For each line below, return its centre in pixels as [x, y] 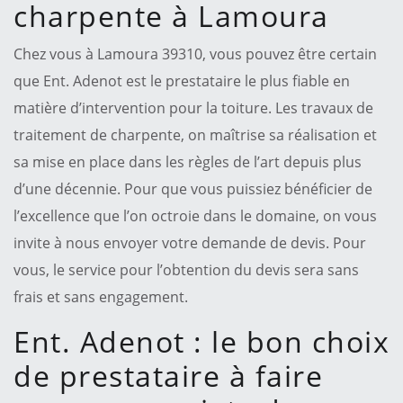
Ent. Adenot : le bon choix [201, 341]
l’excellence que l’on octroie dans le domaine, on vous [195, 215]
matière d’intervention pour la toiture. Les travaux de [193, 107]
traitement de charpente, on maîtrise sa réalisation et [195, 134]
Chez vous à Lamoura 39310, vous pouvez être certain [195, 54]
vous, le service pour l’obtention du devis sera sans [186, 269]
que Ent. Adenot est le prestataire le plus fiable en [182, 81]
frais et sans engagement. [101, 296]
